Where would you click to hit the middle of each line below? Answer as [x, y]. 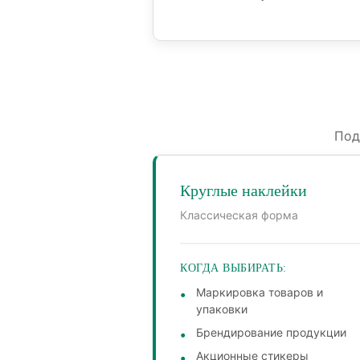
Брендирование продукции [271, 333]
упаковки [222, 309]
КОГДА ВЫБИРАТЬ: [233, 268]
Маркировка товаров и [260, 292]
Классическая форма [239, 215]
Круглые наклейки [243, 191]
